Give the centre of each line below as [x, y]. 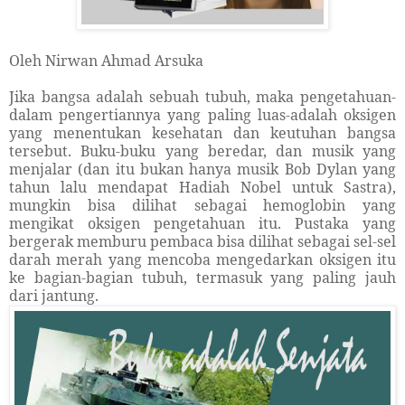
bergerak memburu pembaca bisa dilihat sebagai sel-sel [202, 241]
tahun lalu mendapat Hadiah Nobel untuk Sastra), [202, 187]
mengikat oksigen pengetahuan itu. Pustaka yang [202, 223]
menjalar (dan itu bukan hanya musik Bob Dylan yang [202, 169]
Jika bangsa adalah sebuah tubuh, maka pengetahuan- [202, 96]
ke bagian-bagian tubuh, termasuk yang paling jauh [202, 277]
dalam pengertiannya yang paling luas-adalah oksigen [202, 114]
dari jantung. [54, 295]
